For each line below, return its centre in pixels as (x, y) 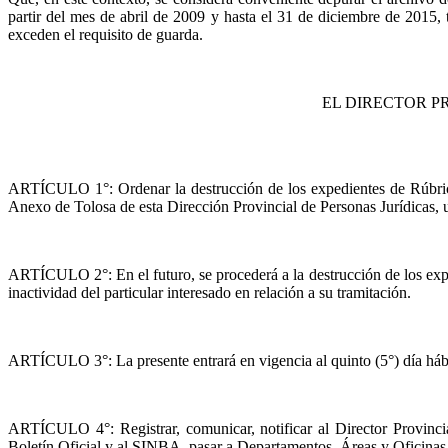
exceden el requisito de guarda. (105, 34)
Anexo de (41, 206)
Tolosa (95, 206)
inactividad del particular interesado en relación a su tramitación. (209, 292)
